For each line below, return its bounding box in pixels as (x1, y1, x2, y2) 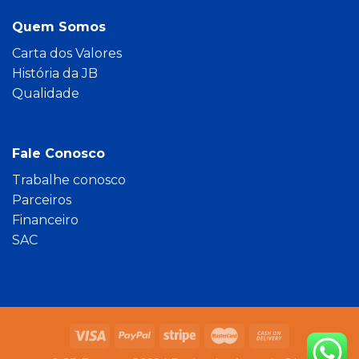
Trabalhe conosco (12, 172, 126, 188)
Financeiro (12, 212, 79, 228)
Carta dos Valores (12, 45, 122, 61)
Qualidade (12, 85, 79, 101)
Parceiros (12, 192, 71, 208)
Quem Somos (12, 18, 106, 34)
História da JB (12, 65, 98, 81)
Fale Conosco (12, 146, 105, 162)
